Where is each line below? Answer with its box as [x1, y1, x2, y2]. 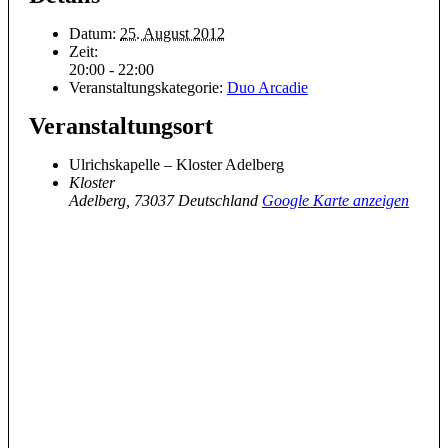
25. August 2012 [120, 24, 225, 42]
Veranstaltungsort [29, 112, 213, 139]
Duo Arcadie [227, 78, 308, 96]
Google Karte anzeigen [262, 191, 409, 209]
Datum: [69, 24, 116, 42]
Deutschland [178, 191, 258, 209]
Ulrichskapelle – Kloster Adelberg [69, 155, 284, 173]
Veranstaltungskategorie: [69, 78, 223, 96]
